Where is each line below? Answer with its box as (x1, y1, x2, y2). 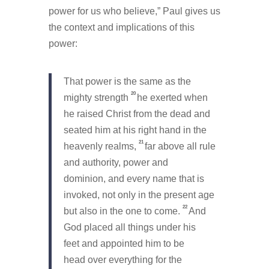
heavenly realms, (63, 141, 139, 151)
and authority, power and (63, 157, 168, 168)
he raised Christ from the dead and (63, 108, 210, 119)
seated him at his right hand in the (63, 124, 207, 135)
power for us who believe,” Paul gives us (48, 5, 220, 16)
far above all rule (144, 141, 216, 151)
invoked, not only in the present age (63, 189, 214, 200)
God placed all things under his (63, 222, 196, 232)
